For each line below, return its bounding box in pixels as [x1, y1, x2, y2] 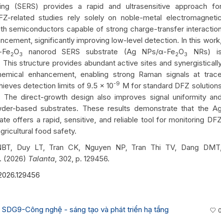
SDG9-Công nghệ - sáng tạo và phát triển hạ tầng [2, 204, 169, 214]
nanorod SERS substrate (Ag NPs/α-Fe [22, 46, 176, 56]
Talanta [28, 153, 55, 163]
